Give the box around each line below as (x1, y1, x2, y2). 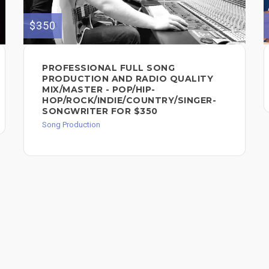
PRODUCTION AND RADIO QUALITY (42, 73, 213, 84)
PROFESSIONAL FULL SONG (42, 62, 175, 73)
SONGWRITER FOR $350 (42, 105, 158, 116)
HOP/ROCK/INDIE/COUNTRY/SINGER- (42, 94, 216, 106)
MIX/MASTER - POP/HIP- (42, 83, 156, 95)
